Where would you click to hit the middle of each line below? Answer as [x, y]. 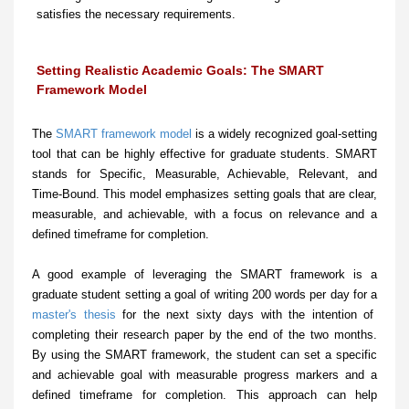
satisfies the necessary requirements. [136, 15]
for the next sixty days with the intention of [245, 315]
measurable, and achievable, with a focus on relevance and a [204, 215]
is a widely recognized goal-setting [284, 134]
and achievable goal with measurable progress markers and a [204, 375]
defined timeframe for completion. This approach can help [204, 395]
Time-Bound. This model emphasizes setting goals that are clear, [204, 194]
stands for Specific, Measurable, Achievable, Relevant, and [204, 174]
